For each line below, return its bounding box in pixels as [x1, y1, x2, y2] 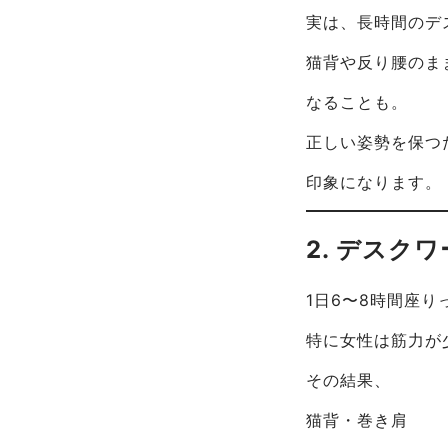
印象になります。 [306, 171, 443, 192]
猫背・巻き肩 [306, 409, 409, 430]
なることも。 [306, 91, 409, 112]
